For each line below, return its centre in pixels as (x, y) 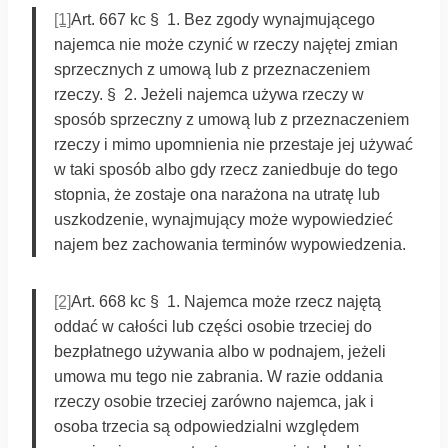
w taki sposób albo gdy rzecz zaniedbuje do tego (226, 169)
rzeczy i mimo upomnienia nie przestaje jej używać (233, 144)
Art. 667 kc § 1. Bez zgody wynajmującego (223, 19)
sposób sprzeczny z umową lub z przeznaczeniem (231, 119)
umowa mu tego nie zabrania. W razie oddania (218, 376)
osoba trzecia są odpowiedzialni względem (206, 426)
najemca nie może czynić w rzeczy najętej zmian (226, 44)
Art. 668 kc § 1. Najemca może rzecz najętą (226, 301)
